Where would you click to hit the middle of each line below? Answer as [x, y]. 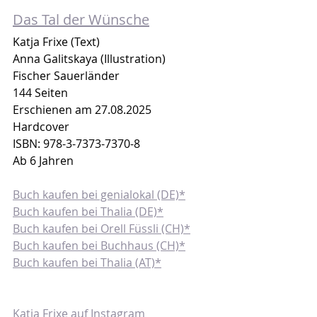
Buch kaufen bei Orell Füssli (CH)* [102, 228]
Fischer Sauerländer [66, 75]
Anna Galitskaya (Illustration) [89, 58]
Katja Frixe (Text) [56, 41]
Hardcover [41, 126]
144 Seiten [40, 92]
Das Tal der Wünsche [81, 19]
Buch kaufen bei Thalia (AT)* [87, 262]
